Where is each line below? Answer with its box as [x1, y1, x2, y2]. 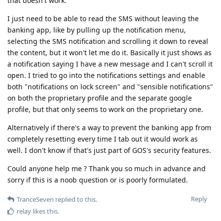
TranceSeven [17, 194, 54, 204]
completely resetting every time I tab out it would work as [7, 134, 198, 144]
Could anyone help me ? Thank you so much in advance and [7, 163, 206, 173]
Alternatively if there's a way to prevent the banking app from [7, 122, 211, 132]
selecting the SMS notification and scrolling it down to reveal [7, 36, 208, 46]
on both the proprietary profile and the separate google [7, 93, 192, 103]
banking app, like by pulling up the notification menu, [7, 25, 186, 35]
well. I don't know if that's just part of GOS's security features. [7, 145, 211, 155]
